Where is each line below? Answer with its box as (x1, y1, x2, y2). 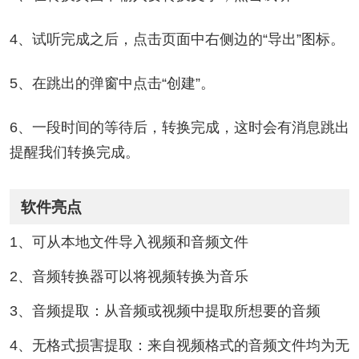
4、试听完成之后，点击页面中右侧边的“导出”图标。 (9, 31, 345, 48)
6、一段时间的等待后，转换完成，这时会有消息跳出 (9, 119, 349, 135)
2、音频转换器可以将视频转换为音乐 (9, 268, 248, 285)
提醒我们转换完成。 (9, 143, 139, 160)
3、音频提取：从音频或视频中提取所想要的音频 (9, 303, 321, 320)
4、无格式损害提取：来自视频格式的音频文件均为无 (9, 337, 349, 354)
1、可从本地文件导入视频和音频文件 (9, 234, 248, 251)
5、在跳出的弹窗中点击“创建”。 (9, 75, 215, 92)
